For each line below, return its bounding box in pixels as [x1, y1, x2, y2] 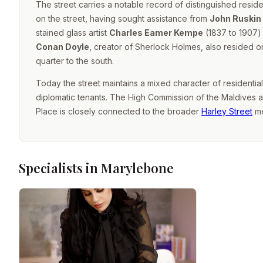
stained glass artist [36, 28, 109, 38]
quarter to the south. [36, 56, 114, 66]
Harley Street [201, 106, 252, 116]
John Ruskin [210, 14, 261, 23]
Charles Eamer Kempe [109, 28, 203, 38]
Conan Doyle [36, 42, 89, 52]
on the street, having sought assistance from [36, 14, 210, 23]
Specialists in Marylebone [19, 159, 174, 177]
